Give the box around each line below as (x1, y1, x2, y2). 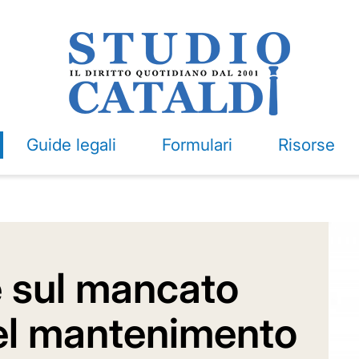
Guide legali (26, 135, 116, 155)
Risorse (277, 135, 335, 155)
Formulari (161, 135, 232, 155)
